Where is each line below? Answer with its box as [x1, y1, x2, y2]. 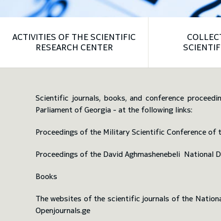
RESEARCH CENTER [35, 42, 113, 53]
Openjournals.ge [36, 206, 90, 215]
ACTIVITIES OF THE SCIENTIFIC [12, 32, 136, 42]
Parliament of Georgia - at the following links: [36, 105, 192, 114]
